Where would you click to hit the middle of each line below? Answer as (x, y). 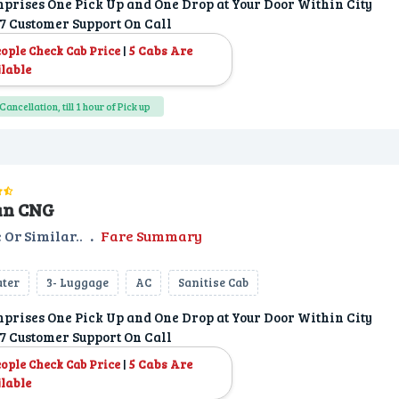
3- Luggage (77, 282)
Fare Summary (151, 236)
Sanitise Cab (213, 282)
